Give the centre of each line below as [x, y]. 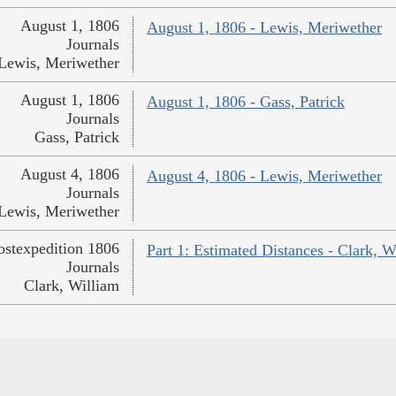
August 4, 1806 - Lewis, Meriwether [264, 176]
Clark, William [71, 286]
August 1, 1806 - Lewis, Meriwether [264, 28]
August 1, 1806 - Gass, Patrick [245, 102]
